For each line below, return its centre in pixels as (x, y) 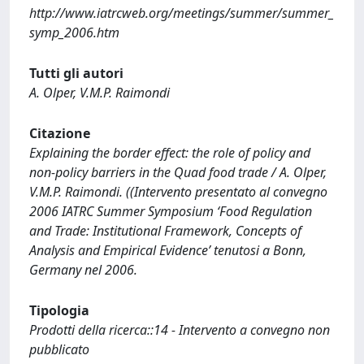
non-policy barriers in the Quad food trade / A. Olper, (178, 172)
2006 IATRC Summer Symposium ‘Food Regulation (171, 211)
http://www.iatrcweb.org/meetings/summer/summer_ (182, 13)
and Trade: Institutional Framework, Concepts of (165, 231)
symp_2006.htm (74, 32)
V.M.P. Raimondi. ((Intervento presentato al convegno (178, 192)
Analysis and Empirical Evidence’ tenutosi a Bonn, (168, 250)
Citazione (60, 133)
